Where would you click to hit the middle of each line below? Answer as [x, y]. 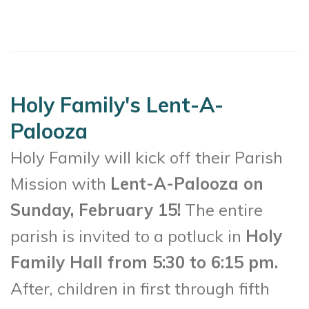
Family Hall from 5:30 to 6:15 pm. [144, 262]
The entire [222, 209]
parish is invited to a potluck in [128, 236]
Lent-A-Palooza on [187, 183]
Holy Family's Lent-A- [117, 104]
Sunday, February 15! [96, 209]
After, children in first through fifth [140, 288]
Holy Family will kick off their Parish [147, 157]
